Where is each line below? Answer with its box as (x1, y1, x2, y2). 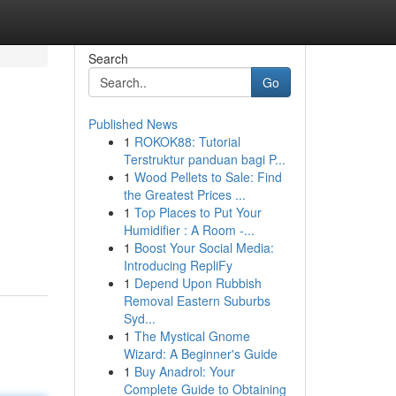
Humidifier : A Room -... (123, 221, 255, 239)
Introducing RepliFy (123, 256, 232, 274)
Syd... (123, 309, 156, 327)
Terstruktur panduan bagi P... (123, 150, 286, 168)
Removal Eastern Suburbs (123, 292, 270, 309)
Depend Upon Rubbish (133, 274, 262, 292)
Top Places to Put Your (133, 203, 262, 221)
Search (88, 49, 128, 67)
